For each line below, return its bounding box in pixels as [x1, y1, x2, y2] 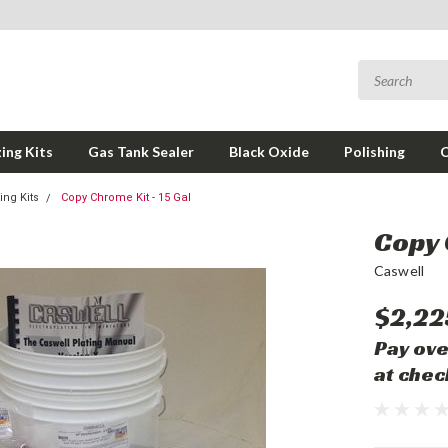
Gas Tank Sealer [88, 143, 194, 160]
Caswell [373, 262, 425, 279]
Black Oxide [229, 143, 309, 160]
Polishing [344, 143, 405, 160]
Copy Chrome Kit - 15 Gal [61, 191, 191, 204]
